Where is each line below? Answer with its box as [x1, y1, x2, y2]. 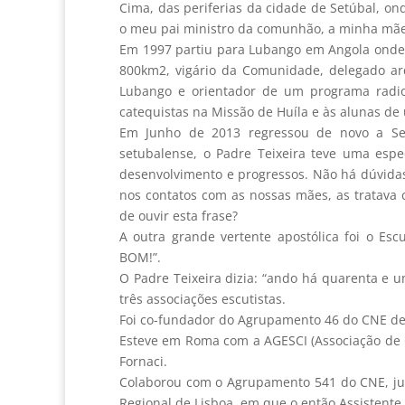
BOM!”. [119, 249, 161, 267]
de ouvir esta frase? [119, 207, 238, 225]
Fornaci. [119, 353, 167, 371]
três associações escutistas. [119, 290, 286, 308]
